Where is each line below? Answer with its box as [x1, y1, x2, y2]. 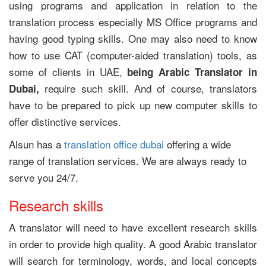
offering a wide [164, 137, 231, 151]
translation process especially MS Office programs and [9, 14, 257, 29]
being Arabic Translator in [127, 65, 257, 79]
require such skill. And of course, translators [39, 81, 257, 96]
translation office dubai [64, 137, 164, 151]
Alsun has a [9, 137, 64, 151]
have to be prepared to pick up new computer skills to [9, 97, 257, 112]
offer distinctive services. [9, 114, 124, 129]
